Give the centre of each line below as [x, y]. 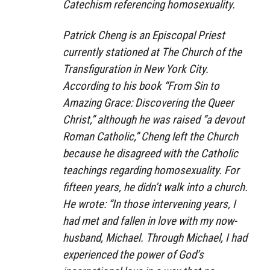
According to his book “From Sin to [141, 86]
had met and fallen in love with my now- [150, 221]
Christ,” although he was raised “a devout [154, 119]
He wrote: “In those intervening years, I [149, 204]
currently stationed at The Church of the [152, 52]
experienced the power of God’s [133, 254]
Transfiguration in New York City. [136, 69]
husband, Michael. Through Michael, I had [155, 237]
